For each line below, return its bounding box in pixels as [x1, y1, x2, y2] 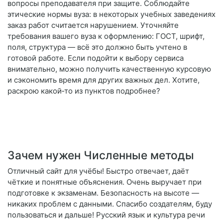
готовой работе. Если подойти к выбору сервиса [7, 53, 184, 63]
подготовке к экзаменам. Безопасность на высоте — [7, 188, 199, 198]
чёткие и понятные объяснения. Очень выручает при [7, 177, 202, 187]
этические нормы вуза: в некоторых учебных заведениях [7, 9, 216, 19]
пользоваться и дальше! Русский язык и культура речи [7, 210, 205, 220]
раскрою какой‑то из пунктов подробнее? [7, 86, 160, 96]
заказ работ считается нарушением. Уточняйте [7, 20, 179, 30]
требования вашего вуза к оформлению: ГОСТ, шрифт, [7, 31, 205, 41]
